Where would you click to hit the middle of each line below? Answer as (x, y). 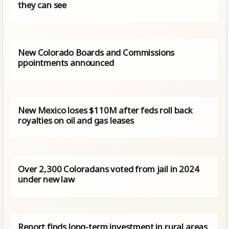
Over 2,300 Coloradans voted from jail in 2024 (109, 169)
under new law (46, 179)
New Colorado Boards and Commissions (96, 52)
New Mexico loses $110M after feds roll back (105, 110)
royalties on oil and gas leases (76, 120)
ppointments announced (66, 63)
